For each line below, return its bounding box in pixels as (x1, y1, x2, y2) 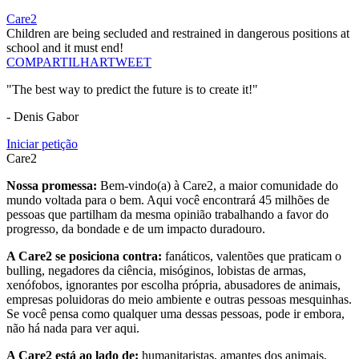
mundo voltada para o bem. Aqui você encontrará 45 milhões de (6, 193, 329, 208)
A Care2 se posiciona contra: (6, 249, 165, 264)
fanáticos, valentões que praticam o (165, 249, 341, 264)
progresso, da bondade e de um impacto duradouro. (6, 222, 265, 236)
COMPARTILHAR (6, 55, 107, 70)
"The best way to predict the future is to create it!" (6, 83, 258, 97)
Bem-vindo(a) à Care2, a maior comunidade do (100, 179, 338, 193)
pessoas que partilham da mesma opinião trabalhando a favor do (6, 208, 329, 222)
